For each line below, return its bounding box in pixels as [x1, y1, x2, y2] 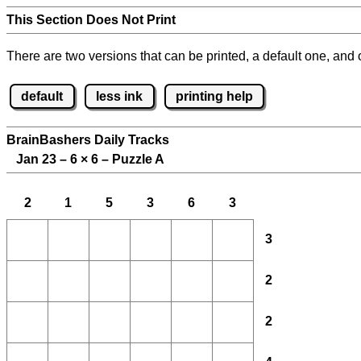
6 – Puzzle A [88, 152, 164, 167]
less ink [96, 89, 143, 103]
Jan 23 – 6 [6, 152, 81, 167]
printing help [175, 89, 253, 103]
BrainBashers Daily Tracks [6, 133, 169, 147]
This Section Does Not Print [6, 13, 176, 27]
